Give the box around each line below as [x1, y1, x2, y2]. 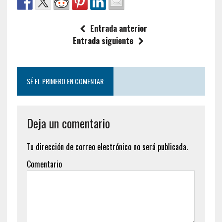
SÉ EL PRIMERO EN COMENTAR [26, 75, 104, 86]
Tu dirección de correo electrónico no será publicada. [26, 140, 188, 153]
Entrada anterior [90, 22, 147, 34]
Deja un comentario [26, 113, 110, 132]
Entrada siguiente [73, 34, 134, 47]
